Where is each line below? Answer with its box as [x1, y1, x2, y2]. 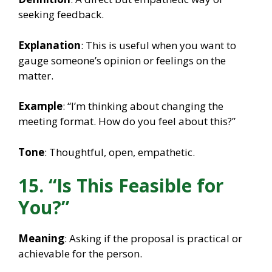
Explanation [18, 38, 81, 52]
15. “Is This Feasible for [18, 173, 223, 199]
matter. [18, 68, 53, 83]
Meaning [18, 231, 64, 246]
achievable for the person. [18, 246, 142, 261]
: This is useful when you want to [81, 38, 236, 52]
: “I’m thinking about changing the [63, 99, 223, 114]
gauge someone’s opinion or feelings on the [18, 53, 226, 67]
